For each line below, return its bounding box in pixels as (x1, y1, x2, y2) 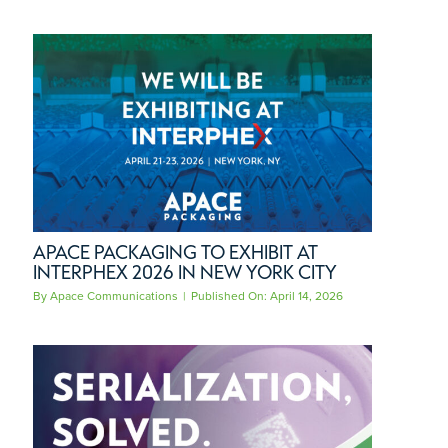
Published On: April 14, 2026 (191, 286, 343, 305)
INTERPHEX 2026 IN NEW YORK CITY (33, 259, 337, 284)
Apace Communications (50, 286, 178, 305)
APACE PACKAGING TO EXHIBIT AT (33, 239, 318, 264)
